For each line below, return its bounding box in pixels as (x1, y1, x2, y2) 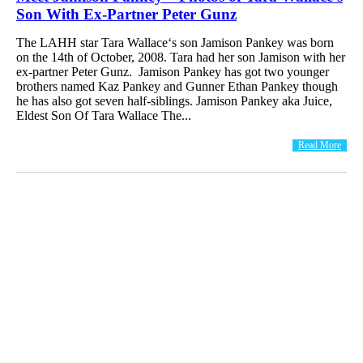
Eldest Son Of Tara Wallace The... (16, 108, 191, 122)
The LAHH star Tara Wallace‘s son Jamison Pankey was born (16, 35, 334, 49)
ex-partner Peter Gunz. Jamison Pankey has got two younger (16, 64, 329, 79)
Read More (298, 139, 341, 151)
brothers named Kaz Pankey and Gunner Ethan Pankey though (16, 79, 338, 93)
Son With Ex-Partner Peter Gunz (16, 5, 237, 23)
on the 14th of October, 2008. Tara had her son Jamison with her (16, 49, 345, 64)
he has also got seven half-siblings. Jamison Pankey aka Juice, (16, 93, 332, 108)
